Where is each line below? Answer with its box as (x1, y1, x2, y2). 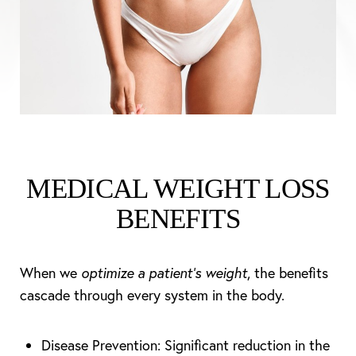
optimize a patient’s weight (81, 264, 247, 282)
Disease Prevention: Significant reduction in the (41, 336, 330, 354)
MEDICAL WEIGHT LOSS (26, 173, 330, 204)
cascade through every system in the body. (20, 286, 284, 304)
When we (20, 264, 81, 282)
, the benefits (247, 264, 328, 282)
